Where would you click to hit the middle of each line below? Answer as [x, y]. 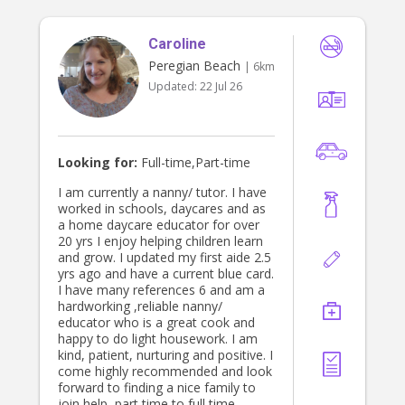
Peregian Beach [194, 66]
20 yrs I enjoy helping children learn [77, 241]
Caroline [177, 44]
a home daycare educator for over [135, 225]
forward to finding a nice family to [157, 388]
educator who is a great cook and [156, 323]
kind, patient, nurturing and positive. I [165, 355]
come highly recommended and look [165, 372]
